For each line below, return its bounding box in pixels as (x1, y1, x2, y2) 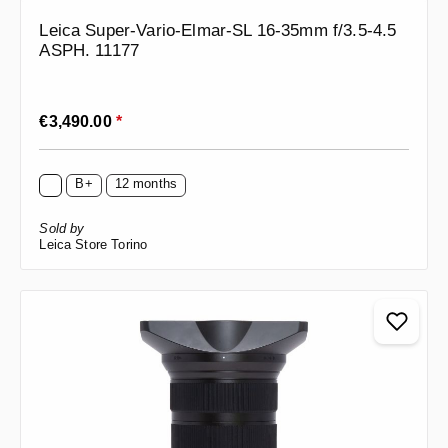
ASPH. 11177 (39, 41, 140, 61)
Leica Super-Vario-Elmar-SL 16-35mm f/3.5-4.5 (39, 21, 397, 41)
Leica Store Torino (39, 237, 148, 253)
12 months (114, 176, 178, 192)
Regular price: (38, 106, 132, 123)
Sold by (39, 221, 85, 237)
